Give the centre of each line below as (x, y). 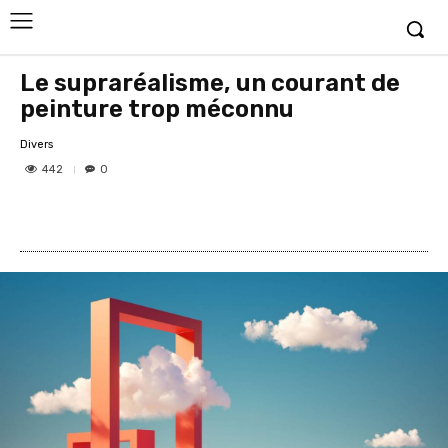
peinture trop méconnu (157, 109)
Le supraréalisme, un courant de (210, 83)
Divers (36, 144)
